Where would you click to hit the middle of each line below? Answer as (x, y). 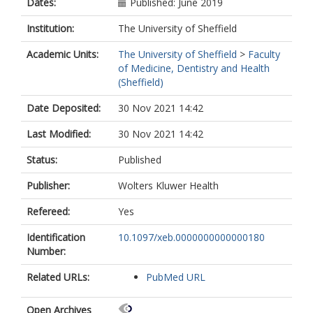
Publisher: (48, 185)
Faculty (264, 54)
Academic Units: (63, 54)
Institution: (50, 28)
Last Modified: (59, 134)
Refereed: (48, 211)
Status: (42, 160)
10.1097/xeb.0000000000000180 (191, 237)
